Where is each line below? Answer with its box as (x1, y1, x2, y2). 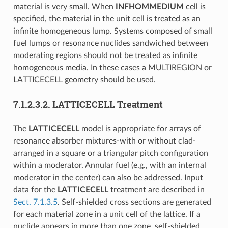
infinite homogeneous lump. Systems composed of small (13, 26, 212, 35)
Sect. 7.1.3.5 (13, 197, 58, 206)
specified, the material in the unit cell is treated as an (13, 14, 201, 23)
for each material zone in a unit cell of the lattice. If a (13, 210, 201, 218)
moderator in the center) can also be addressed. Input (13, 173, 203, 182)
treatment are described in (108, 185, 205, 194)
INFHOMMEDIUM (115, 2, 184, 11)
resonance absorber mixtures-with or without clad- (13, 136, 196, 145)
